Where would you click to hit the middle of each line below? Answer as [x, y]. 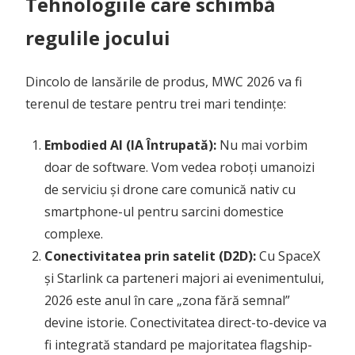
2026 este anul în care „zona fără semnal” [167, 300]
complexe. [74, 233]
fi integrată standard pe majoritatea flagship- [178, 344]
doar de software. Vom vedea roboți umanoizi [179, 167]
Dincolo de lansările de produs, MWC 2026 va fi [164, 81]
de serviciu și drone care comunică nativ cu [170, 189]
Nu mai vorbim [262, 145]
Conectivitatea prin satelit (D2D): [150, 256]
